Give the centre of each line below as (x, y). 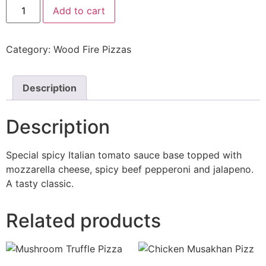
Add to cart (79, 10)
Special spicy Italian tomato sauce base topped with (124, 155)
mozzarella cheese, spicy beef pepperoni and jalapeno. (130, 169)
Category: (30, 49)
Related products (83, 220)
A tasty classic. (40, 183)
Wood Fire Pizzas (92, 49)
